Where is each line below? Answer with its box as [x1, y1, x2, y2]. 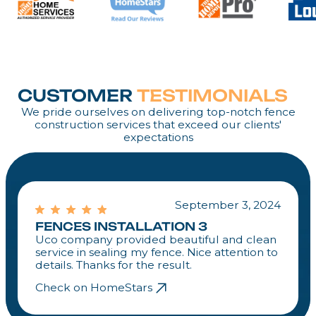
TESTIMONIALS [137, 85, 288, 107]
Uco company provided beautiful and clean [35, 232, 277, 246]
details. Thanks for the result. [35, 257, 193, 272]
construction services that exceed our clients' [35, 118, 281, 132]
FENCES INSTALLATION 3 [35, 219, 208, 233]
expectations [123, 130, 193, 145]
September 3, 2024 [174, 198, 281, 212]
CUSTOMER [18, 85, 138, 107]
